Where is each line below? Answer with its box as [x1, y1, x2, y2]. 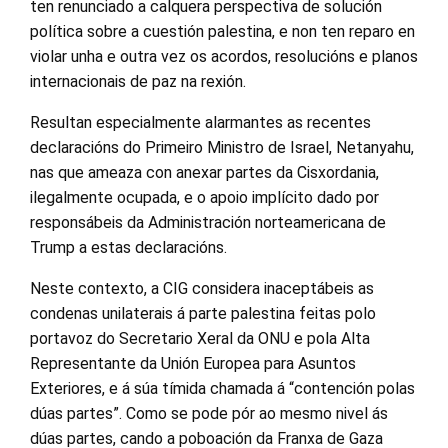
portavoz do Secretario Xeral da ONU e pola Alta [30, 329, 370, 348]
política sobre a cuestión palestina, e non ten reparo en [30, 22, 415, 41]
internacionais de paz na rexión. [30, 72, 246, 91]
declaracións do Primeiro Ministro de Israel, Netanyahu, [30, 138, 414, 157]
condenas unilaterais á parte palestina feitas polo [30, 304, 376, 323]
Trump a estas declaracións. [30, 238, 227, 257]
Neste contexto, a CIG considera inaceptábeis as [30, 279, 374, 298]
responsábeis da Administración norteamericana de [30, 213, 386, 232]
